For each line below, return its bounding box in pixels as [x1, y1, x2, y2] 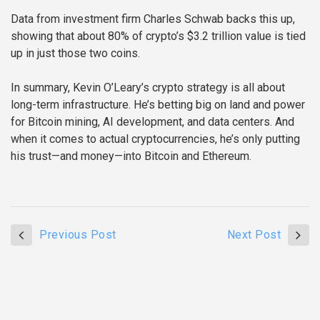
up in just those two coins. [11, 46, 140, 61]
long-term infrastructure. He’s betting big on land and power [11, 98, 305, 112]
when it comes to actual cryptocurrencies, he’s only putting [11, 132, 300, 146]
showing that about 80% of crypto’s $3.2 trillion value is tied [11, 29, 306, 44]
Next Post [226, 228, 281, 242]
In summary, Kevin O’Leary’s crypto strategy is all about [11, 81, 285, 95]
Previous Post [39, 228, 116, 242]
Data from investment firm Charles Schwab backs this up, [11, 12, 295, 26]
